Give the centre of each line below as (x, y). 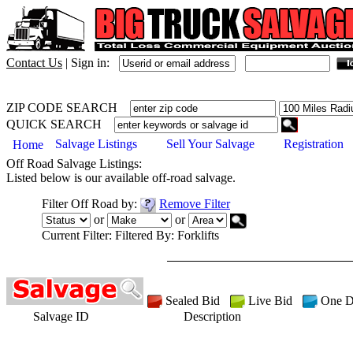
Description (212, 317)
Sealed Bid (196, 300)
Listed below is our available (79, 178)
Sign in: (90, 63)
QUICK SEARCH (60, 124)
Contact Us (34, 63)
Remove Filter (195, 204)
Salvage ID (61, 317)
